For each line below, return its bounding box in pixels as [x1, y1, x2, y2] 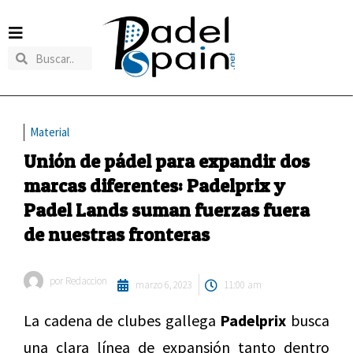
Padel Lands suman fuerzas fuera [24, 199, 310, 222]
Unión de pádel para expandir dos [24, 150, 310, 173]
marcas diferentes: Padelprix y [24, 174, 285, 198]
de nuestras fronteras [24, 223, 210, 247]
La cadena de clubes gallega [24, 310, 221, 331]
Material [30, 124, 69, 140]
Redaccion [63, 274, 107, 288]
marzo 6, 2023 [136, 278, 192, 292]
